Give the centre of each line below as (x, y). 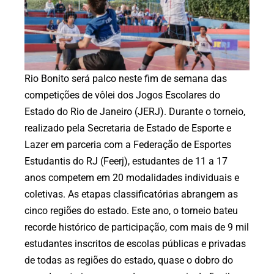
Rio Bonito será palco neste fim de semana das (126, 78)
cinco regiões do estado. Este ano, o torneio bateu (131, 210)
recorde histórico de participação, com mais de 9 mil (137, 227)
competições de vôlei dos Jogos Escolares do (122, 95)
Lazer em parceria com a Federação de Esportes (128, 144)
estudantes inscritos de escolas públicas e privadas (135, 243)
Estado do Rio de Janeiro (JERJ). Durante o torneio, (135, 111)
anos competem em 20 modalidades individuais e (132, 177)
